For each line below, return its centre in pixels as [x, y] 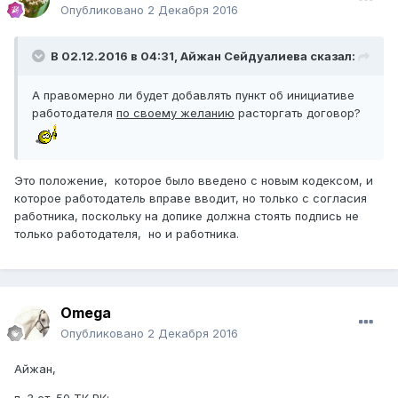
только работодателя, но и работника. [128, 234]
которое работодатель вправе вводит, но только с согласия [191, 199]
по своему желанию [175, 113]
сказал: [331, 56]
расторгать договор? [299, 113]
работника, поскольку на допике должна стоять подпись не [187, 216]
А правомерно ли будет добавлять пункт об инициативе [193, 96]
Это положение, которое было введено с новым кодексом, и [194, 181]
